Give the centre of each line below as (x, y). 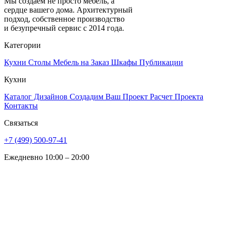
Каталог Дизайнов (37, 97)
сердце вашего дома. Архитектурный (68, 10)
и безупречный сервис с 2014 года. (64, 28)
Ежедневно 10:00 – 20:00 (47, 157)
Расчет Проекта (177, 97)
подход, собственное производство (64, 19)
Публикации (161, 63)
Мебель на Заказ (82, 63)
